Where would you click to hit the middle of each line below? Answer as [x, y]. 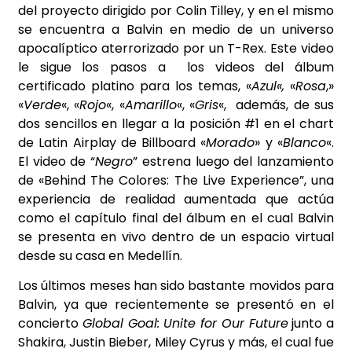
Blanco [305, 143]
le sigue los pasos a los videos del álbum [176, 68]
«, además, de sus [276, 105]
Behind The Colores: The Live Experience [172, 181]
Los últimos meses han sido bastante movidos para [176, 286]
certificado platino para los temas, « [135, 86]
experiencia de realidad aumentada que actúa [176, 200]
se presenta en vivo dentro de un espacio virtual [176, 237]
